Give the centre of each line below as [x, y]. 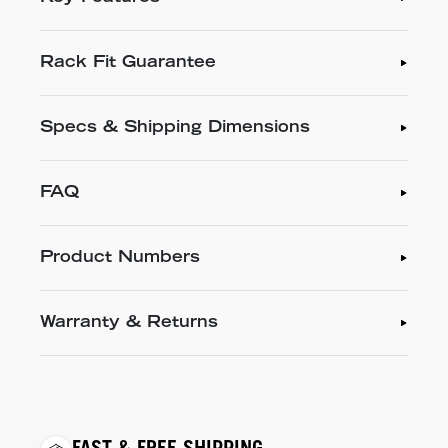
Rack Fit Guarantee [128, 63]
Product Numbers [120, 258]
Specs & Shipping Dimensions [175, 128]
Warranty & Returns [129, 323]
